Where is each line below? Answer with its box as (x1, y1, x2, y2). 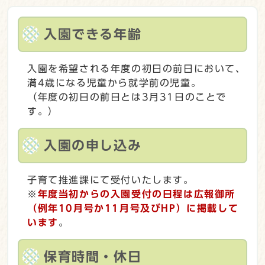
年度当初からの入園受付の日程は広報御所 (37, 189, 236, 199)
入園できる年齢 (44, 27, 142, 41)
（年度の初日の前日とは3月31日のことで (27, 92, 227, 102)
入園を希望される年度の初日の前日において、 (27, 63, 246, 73)
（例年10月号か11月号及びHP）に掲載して (27, 203, 239, 213)
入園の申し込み (44, 138, 142, 152)
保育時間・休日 (44, 250, 142, 263)
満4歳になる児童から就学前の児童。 (27, 77, 202, 88)
